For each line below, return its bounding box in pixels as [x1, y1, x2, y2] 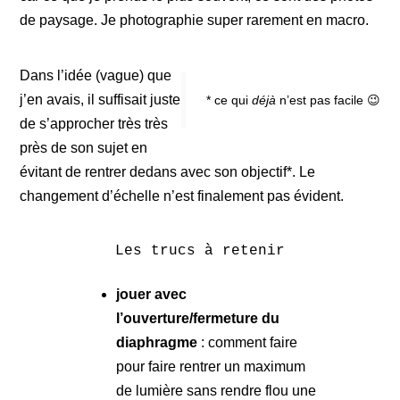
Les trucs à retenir [115, 243, 285, 260]
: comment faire [196, 335, 297, 351]
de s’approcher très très [20, 116, 169, 132]
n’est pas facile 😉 [275, 93, 380, 108]
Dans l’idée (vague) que [20, 68, 172, 84]
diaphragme [115, 335, 197, 351]
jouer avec [115, 287, 187, 303]
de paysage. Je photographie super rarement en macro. [20, 12, 370, 29]
